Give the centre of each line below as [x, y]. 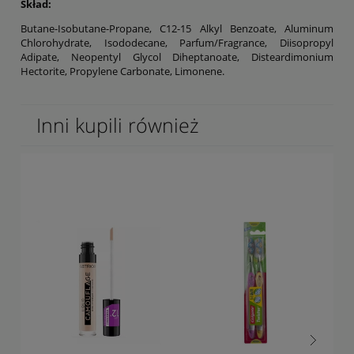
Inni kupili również [118, 124]
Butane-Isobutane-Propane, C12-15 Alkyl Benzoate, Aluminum [177, 28]
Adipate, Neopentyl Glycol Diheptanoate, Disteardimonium [177, 56]
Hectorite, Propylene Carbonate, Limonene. [122, 71]
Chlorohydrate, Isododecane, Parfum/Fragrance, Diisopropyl [177, 42]
